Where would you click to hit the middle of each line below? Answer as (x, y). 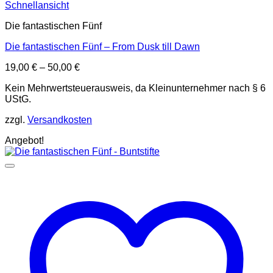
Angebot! (24, 141)
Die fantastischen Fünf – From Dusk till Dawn (102, 47)
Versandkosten (60, 120)
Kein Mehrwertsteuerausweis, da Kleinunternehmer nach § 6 (135, 88)
